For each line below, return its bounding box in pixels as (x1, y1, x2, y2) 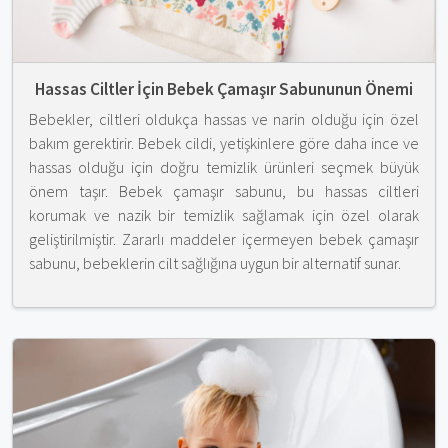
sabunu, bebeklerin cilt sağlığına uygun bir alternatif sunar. (29, 253, 401, 273)
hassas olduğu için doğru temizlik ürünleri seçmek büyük (29, 157, 419, 177)
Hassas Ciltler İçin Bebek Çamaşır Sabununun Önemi (35, 78, 413, 100)
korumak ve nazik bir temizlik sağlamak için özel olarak (29, 205, 419, 225)
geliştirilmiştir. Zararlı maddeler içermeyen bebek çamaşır (29, 229, 419, 249)
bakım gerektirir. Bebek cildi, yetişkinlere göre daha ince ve (29, 133, 419, 153)
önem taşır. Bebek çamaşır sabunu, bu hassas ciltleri (29, 181, 419, 201)
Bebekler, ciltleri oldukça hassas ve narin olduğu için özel (29, 109, 419, 129)
